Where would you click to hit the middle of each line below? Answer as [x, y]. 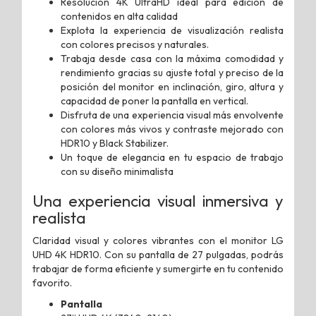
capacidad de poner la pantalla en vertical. [154, 101]
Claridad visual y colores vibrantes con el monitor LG [158, 240]
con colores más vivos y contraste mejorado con [172, 129]
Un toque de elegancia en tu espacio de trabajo [172, 157]
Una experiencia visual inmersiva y [158, 201]
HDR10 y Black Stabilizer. [115, 143]
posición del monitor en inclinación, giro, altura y [172, 86]
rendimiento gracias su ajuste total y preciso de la [172, 72]
